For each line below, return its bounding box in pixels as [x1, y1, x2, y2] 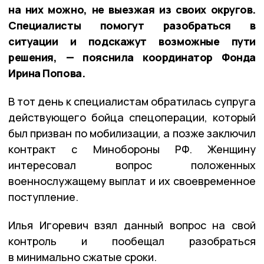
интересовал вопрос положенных [8, 157, 256, 172]
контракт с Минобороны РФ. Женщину [8, 141, 256, 156]
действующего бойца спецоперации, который [8, 110, 256, 124]
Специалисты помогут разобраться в [8, 18, 256, 32]
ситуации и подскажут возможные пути [8, 34, 256, 48]
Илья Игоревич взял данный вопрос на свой [8, 217, 256, 232]
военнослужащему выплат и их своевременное [8, 173, 256, 188]
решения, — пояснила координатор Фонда [8, 49, 256, 64]
